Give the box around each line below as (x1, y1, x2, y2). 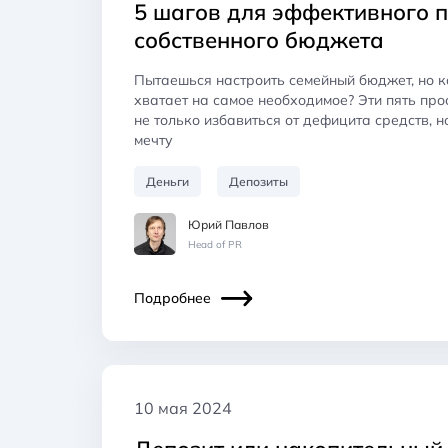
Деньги (146, 173, 189, 189)
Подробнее (134, 288, 211, 307)
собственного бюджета (134, 25, 384, 54)
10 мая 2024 (134, 397, 232, 418)
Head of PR (188, 237, 242, 251)
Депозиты (229, 173, 288, 189)
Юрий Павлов (188, 216, 269, 232)
